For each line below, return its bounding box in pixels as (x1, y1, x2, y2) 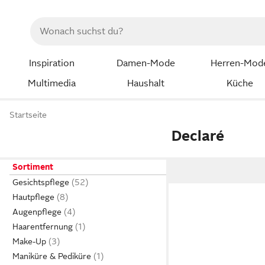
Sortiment (12, 162, 53, 172)
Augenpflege (12, 207, 62, 216)
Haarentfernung (12, 222, 73, 231)
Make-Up (12, 237, 46, 246)
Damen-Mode (116, 58, 175, 69)
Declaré (172, 127, 225, 144)
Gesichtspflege (12, 177, 69, 187)
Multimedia (27, 77, 76, 89)
